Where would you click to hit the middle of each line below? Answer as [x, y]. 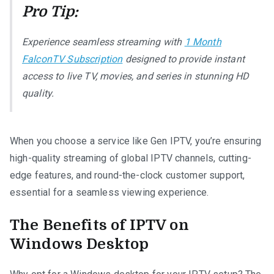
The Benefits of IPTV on [99, 225]
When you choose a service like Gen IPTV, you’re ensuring [135, 141]
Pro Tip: [50, 11]
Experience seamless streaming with [103, 42]
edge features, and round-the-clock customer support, [128, 175]
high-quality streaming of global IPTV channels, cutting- [131, 158]
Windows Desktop [80, 244]
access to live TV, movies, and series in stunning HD [136, 76]
